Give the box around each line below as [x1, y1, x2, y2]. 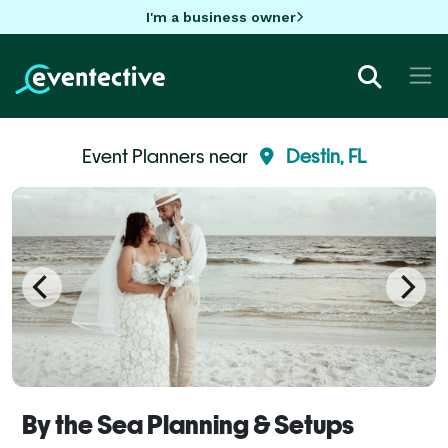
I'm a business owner [145, 8, 296, 25]
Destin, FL [286, 144, 366, 167]
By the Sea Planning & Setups [22, 409, 354, 440]
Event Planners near [82, 144, 252, 167]
